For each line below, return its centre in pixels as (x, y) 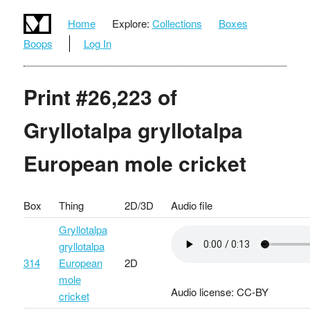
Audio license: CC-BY (219, 291)
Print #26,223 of (100, 96)
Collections (177, 24)
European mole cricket (135, 163)
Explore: (130, 24)
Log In (97, 43)
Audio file (191, 205)
